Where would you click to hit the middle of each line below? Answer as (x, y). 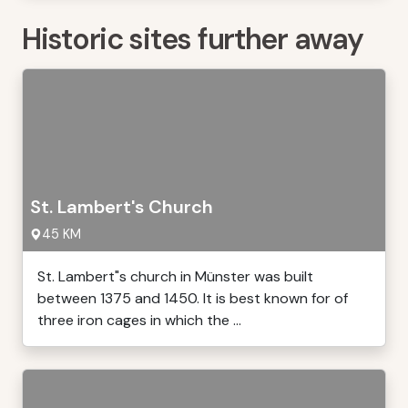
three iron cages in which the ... (139, 320)
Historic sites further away (193, 39)
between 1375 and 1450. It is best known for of (193, 298)
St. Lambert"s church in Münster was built (175, 276)
